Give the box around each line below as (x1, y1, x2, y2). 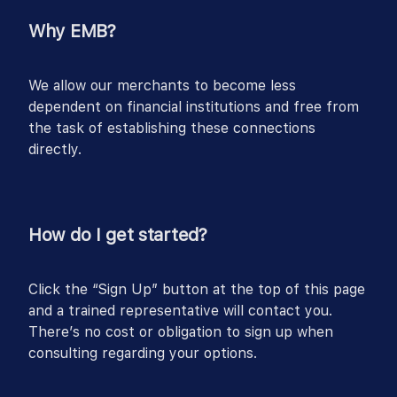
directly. (28, 141, 82, 159)
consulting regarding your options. (28, 345, 257, 362)
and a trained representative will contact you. (28, 302, 332, 320)
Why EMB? (28, 20, 116, 43)
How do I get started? (28, 224, 207, 246)
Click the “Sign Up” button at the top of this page (28, 281, 365, 299)
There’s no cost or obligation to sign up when (28, 323, 333, 341)
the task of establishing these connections (28, 120, 315, 137)
